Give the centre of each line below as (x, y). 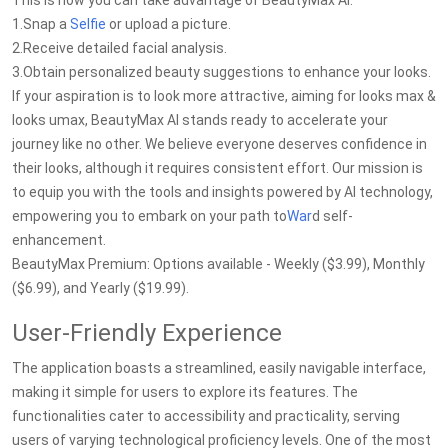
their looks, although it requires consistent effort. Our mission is (217, 168)
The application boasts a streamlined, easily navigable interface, (219, 368)
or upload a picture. (168, 24)
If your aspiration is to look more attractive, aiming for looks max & (224, 96)
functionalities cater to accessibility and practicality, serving (206, 416)
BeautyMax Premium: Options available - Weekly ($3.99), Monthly (218, 264)
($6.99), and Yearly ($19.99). (100, 288)
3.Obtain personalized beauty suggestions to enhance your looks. (221, 72)
